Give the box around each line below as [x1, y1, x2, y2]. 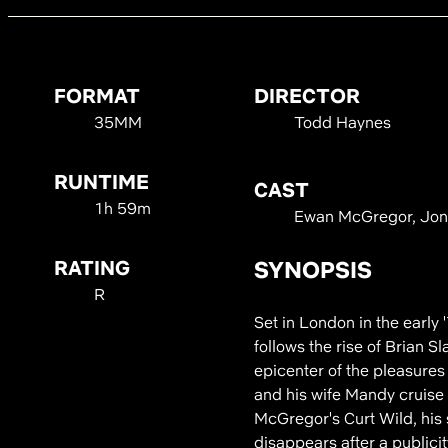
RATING [54, 255, 131, 281]
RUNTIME [54, 169, 150, 195]
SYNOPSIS [254, 255, 373, 285]
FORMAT [54, 83, 141, 109]
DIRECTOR [254, 83, 361, 109]
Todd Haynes [294, 112, 392, 133]
